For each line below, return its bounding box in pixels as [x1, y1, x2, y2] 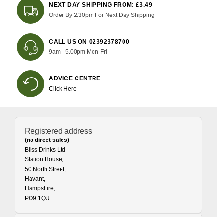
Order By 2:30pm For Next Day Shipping [49, 12, 155, 18]
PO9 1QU [25, 195, 50, 201]
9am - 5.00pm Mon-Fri [49, 48, 107, 55]
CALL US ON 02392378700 [49, 38, 130, 45]
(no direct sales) [25, 137, 69, 143]
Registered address [25, 127, 92, 135]
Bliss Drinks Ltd [25, 146, 65, 153]
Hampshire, [25, 185, 55, 192]
